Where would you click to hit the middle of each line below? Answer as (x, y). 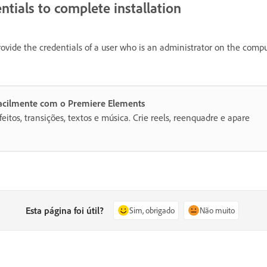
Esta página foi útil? (65, 210)
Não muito (218, 210)
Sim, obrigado (152, 210)
